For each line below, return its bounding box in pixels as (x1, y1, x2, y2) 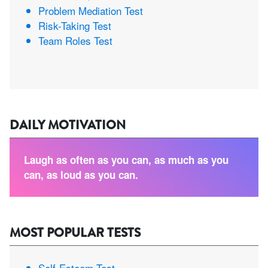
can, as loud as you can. (24, 167, 138, 182)
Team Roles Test (38, 33, 112, 48)
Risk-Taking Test (38, 18, 111, 33)
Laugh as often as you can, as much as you (24, 153, 229, 167)
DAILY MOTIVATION (10, 116, 126, 135)
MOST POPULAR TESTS (10, 224, 141, 242)
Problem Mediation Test (38, 3, 143, 19)
